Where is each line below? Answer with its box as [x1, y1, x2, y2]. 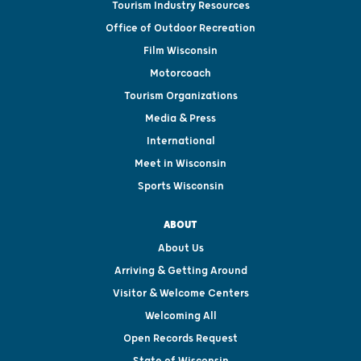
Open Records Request [123, 331, 238, 345]
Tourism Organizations [123, 89, 238, 102]
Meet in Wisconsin [135, 156, 226, 170]
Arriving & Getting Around [114, 263, 247, 277]
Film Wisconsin [143, 44, 218, 57]
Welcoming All [144, 309, 217, 322]
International [146, 134, 215, 147]
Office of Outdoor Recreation [106, 21, 255, 35]
